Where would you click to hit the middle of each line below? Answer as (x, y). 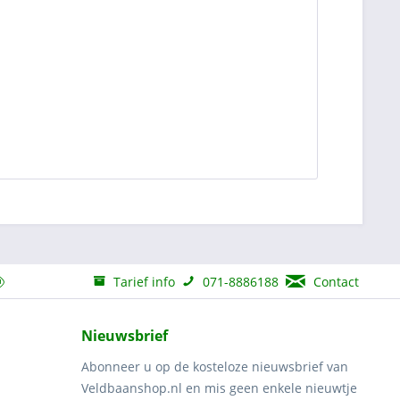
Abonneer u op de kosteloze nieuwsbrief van (215, 367)
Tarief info (144, 281)
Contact (336, 281)
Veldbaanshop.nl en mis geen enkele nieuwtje (219, 388)
